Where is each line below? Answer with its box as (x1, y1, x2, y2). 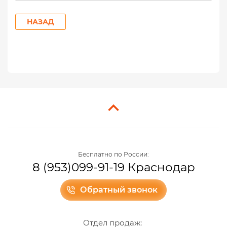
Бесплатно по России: (78, 150, 149, 158)
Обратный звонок (80, 185, 158, 195)
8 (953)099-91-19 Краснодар (32, 160, 195, 174)
